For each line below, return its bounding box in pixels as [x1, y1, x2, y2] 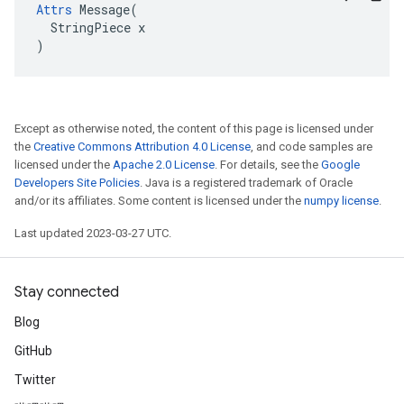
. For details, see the [215, 158, 321, 171]
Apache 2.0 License [113, 158, 215, 171]
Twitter [14, 372, 56, 387]
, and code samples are [251, 140, 372, 153]
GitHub [14, 344, 52, 358]
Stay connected [14, 283, 119, 301]
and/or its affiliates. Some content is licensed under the [14, 194, 304, 207]
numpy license [304, 194, 379, 207]
